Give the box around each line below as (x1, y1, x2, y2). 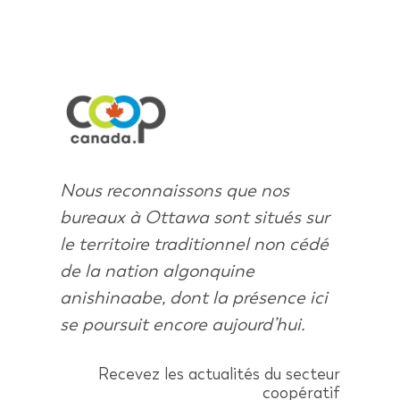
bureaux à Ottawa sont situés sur (60, 204, 330, 229)
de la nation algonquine (60, 258, 255, 282)
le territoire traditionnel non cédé (60, 231, 329, 255)
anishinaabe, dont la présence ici (60, 285, 329, 309)
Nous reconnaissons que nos (60, 178, 290, 202)
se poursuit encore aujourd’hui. (60, 312, 306, 336)
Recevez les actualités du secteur (97, 362, 340, 384)
